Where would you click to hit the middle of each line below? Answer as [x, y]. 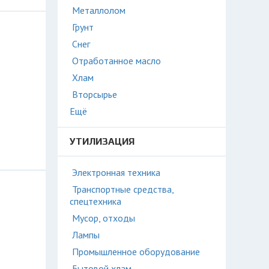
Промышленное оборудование [136, 252]
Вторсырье [95, 94]
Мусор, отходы [104, 218]
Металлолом [99, 10]
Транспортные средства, [123, 189]
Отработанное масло [116, 61]
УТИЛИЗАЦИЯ [102, 141]
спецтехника [95, 201]
